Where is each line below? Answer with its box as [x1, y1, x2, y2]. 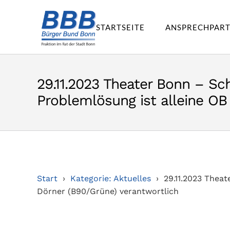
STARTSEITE [95, 22, 145, 32]
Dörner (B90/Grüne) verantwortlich [37, 186, 179, 197]
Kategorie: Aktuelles [70, 174, 151, 184]
